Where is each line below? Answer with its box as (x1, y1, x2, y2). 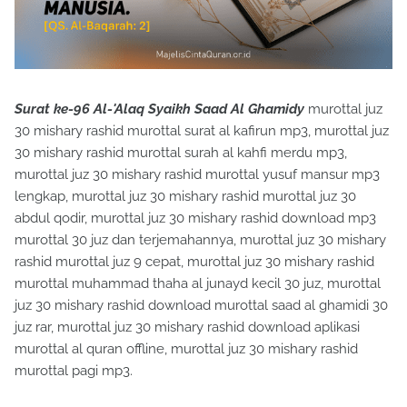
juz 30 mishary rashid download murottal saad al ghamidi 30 (15, 297, 388, 314)
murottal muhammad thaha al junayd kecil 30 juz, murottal (15, 275, 381, 293)
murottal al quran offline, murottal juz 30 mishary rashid (15, 341, 358, 358)
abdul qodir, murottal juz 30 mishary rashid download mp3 (15, 210, 376, 227)
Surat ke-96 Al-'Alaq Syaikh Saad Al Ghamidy (15, 101, 304, 118)
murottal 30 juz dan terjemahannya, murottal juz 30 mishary (15, 232, 386, 249)
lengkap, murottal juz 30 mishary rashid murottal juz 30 (15, 188, 356, 205)
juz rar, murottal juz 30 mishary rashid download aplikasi (15, 319, 360, 336)
